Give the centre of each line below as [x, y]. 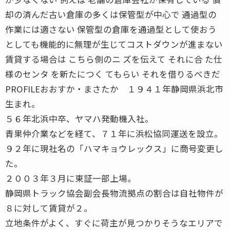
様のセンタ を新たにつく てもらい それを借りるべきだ [113, 74]
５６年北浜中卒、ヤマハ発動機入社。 [79, 118]
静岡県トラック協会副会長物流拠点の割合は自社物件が [114, 193]
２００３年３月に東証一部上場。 [71, 178]
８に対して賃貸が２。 [49, 208]
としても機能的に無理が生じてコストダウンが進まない [114, 44]
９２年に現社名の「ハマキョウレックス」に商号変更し [114, 148]
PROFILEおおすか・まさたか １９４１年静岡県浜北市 [114, 89]
